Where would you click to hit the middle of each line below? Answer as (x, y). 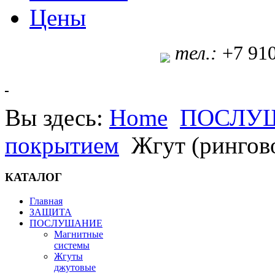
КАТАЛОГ (33, 177)
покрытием (62, 145)
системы (72, 245)
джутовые (75, 267)
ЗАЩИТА (51, 212)
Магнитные (79, 234)
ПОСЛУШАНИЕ (66, 223)
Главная (46, 201)
